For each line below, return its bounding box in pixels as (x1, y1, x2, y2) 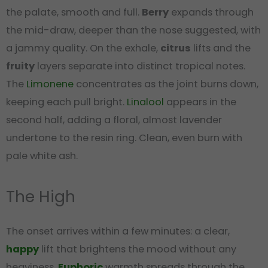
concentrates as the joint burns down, (74, 77, 258, 91)
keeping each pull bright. (6, 95, 127, 109)
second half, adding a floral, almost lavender (6, 112, 222, 127)
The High (6, 185, 75, 208)
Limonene (26, 77, 74, 91)
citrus (160, 41, 191, 55)
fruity (6, 59, 35, 73)
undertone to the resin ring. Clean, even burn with (6, 130, 242, 145)
